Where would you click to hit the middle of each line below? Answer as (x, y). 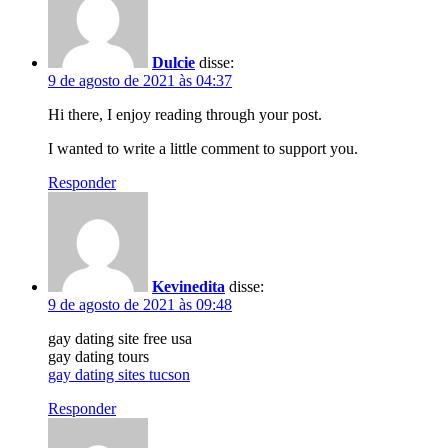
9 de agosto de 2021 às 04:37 (140, 80)
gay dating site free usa (120, 338)
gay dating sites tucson (119, 374)
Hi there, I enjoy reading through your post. (185, 114)
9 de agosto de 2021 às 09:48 (140, 304)
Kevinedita (188, 286)
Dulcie (173, 62)
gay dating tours (98, 356)
